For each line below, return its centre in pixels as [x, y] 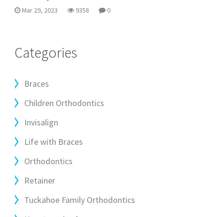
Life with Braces [54, 142]
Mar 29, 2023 [39, 10]
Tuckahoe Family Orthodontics [80, 200]
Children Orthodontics [64, 103]
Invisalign [41, 122]
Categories [46, 52]
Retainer [40, 180]
